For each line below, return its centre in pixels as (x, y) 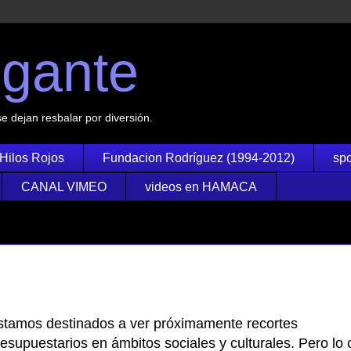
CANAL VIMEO (64, 186)
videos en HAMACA (201, 186)
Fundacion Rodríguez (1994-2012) (199, 157)
